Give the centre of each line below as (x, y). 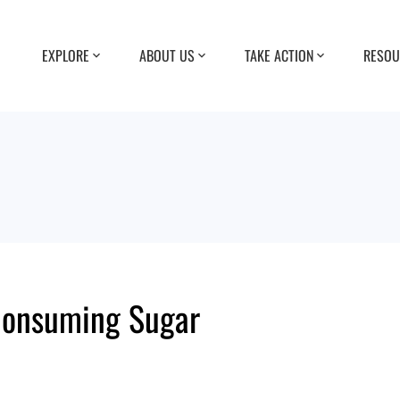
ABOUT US (167, 55)
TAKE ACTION (279, 55)
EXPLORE (66, 55)
